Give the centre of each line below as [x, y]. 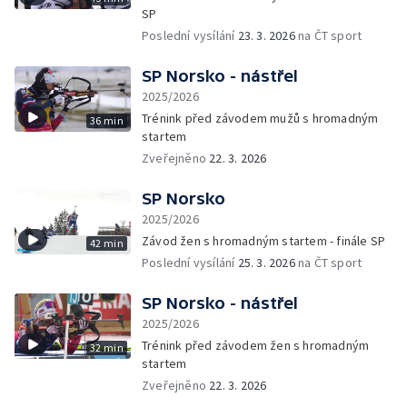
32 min [106, 347]
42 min [106, 243]
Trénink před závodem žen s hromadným [256, 345]
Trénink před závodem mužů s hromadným [260, 118]
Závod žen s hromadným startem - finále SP [264, 241]
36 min [106, 120]
